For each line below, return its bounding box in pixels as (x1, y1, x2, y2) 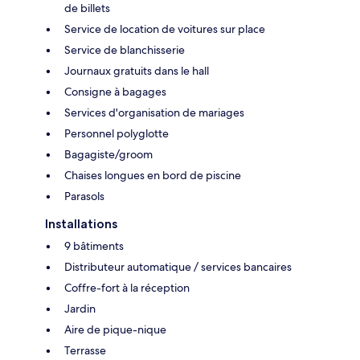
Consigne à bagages (64, 84, 166, 100)
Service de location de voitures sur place (64, 22, 265, 37)
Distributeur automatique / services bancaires (64, 260, 292, 275)
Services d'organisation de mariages (64, 105, 244, 121)
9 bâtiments (64, 239, 124, 254)
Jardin (64, 301, 96, 317)
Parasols (64, 189, 104, 204)
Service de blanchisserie (64, 43, 185, 58)
